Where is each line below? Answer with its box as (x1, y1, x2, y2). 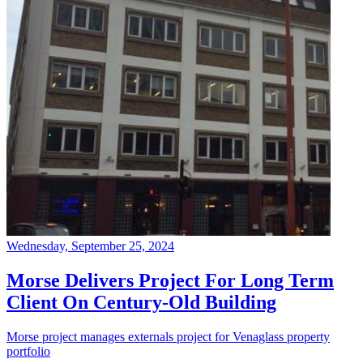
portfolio (6, 344, 50, 358)
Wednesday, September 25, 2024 (6, 239, 174, 254)
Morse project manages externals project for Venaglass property (6, 329, 330, 344)
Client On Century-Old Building (6, 291, 276, 313)
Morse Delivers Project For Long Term (6, 269, 334, 291)
